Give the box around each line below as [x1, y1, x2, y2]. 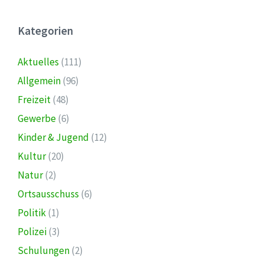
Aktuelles [18, 55, 59, 68]
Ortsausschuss [18, 187, 79, 200]
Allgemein [18, 74, 61, 87]
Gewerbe [18, 111, 56, 125]
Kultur [18, 149, 46, 163]
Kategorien [18, 23, 73, 38]
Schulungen [18, 243, 70, 257]
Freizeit [18, 93, 51, 106]
